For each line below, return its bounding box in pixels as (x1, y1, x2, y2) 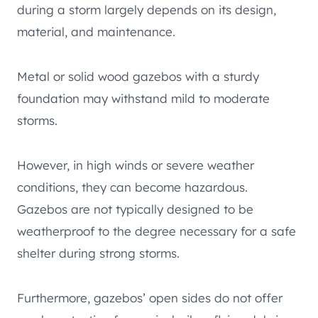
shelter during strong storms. (17, 246, 180, 261)
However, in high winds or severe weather (17, 158, 254, 173)
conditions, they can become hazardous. (17, 180, 248, 195)
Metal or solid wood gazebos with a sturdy (17, 69, 259, 84)
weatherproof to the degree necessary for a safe (17, 224, 296, 239)
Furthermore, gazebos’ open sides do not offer (17, 290, 283, 306)
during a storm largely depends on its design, (17, 2, 276, 18)
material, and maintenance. (17, 24, 175, 40)
